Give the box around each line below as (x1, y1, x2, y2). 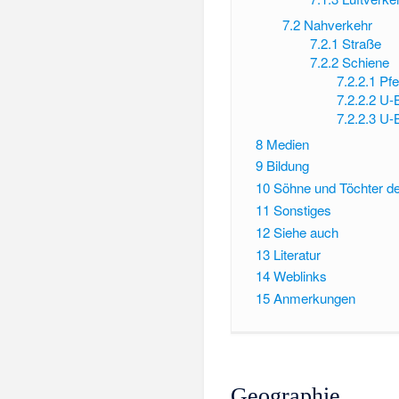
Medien (265, 134, 309, 153)
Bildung (265, 156, 309, 175)
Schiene (341, 53, 389, 72)
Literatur (273, 244, 321, 264)
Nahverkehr (304, 15, 373, 35)
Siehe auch (273, 222, 338, 241)
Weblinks (273, 266, 327, 286)
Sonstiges (273, 200, 331, 220)
